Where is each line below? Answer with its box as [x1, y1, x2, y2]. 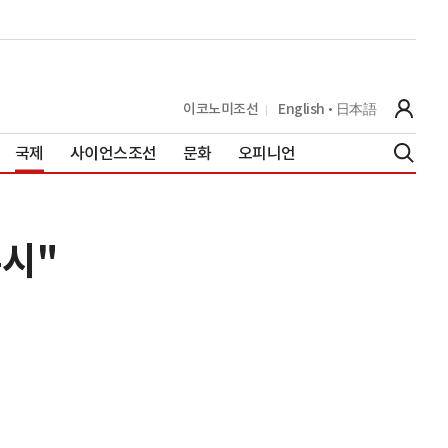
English [278, 99, 325, 118]
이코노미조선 [183, 99, 258, 118]
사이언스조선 [69, 142, 157, 163]
